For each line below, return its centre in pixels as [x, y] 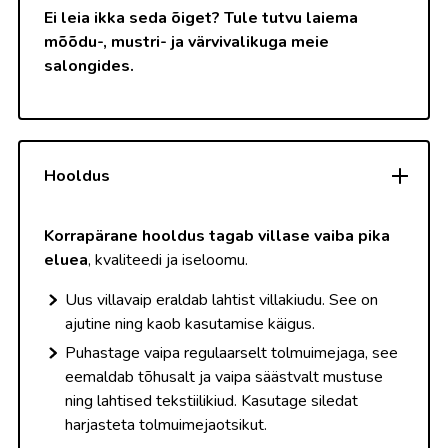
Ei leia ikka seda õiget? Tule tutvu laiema [201, 17]
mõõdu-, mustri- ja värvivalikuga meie [186, 41]
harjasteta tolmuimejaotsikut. [166, 424]
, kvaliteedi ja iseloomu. [168, 259]
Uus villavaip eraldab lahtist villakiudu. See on [221, 299]
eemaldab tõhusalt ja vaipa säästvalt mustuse [224, 376]
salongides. [89, 65]
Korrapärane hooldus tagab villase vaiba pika [217, 235]
